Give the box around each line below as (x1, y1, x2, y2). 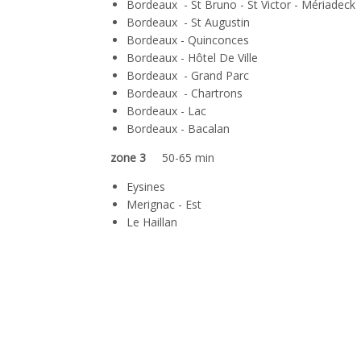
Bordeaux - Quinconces (127, 32, 249, 48)
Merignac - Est (127, 197, 201, 212)
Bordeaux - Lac (127, 103, 213, 118)
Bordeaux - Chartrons (127, 85, 243, 101)
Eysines (127, 179, 168, 194)
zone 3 (94, 150, 162, 165)
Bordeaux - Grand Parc (127, 68, 249, 83)
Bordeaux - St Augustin (127, 15, 250, 30)
